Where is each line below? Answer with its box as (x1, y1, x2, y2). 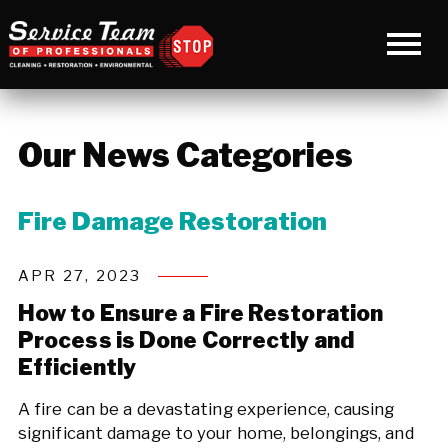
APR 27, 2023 (17, 267, 142, 285)
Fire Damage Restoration (17, 206, 327, 236)
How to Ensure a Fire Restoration (17, 299, 384, 326)
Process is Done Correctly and (17, 326, 354, 353)
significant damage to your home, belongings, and (17, 423, 414, 444)
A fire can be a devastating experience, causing (17, 399, 395, 420)
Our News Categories (17, 136, 353, 176)
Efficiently (17, 353, 137, 380)
